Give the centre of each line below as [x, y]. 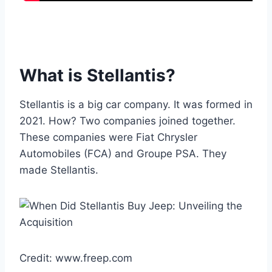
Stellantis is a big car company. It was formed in [136, 104]
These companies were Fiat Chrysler [108, 137]
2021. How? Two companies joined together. [127, 121]
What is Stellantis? [97, 75]
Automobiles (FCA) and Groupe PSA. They [123, 153]
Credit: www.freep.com [76, 258]
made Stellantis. [59, 170]
